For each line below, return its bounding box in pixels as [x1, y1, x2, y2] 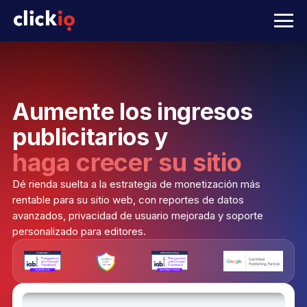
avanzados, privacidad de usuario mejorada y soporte [12, 209, 263, 222]
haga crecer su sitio [12, 147, 242, 177]
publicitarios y [12, 123, 168, 151]
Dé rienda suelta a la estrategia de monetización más [12, 177, 260, 191]
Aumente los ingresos [12, 97, 253, 125]
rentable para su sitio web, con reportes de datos [12, 193, 244, 206]
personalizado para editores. [12, 225, 146, 238]
